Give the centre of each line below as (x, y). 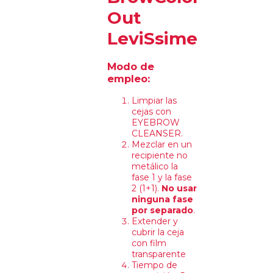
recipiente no (160, 155)
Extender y (155, 221)
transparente (159, 254)
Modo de (131, 67)
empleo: (129, 79)
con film (149, 243)
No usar (179, 188)
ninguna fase (163, 199)
